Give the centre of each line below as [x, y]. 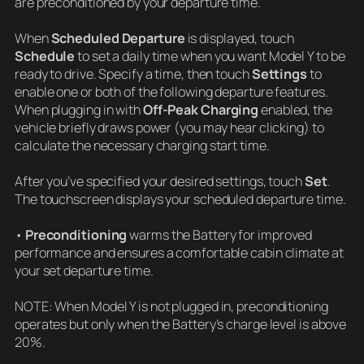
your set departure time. [84, 270]
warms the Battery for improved [220, 234]
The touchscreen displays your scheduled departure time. [180, 199]
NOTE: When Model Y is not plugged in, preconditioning [171, 306]
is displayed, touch [239, 38]
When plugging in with [79, 109]
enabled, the [295, 109]
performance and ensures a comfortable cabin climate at [179, 252]
